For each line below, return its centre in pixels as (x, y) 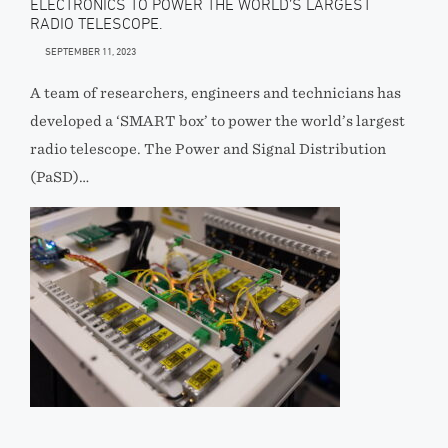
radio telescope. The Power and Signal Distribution (208, 149)
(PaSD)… (59, 177)
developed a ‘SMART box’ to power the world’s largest (217, 121)
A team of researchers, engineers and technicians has (215, 93)
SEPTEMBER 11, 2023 (90, 51)
